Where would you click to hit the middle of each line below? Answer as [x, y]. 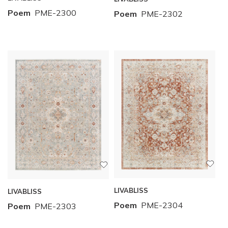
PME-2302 [162, 13]
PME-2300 [55, 13]
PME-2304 [162, 205]
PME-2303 [55, 206]
